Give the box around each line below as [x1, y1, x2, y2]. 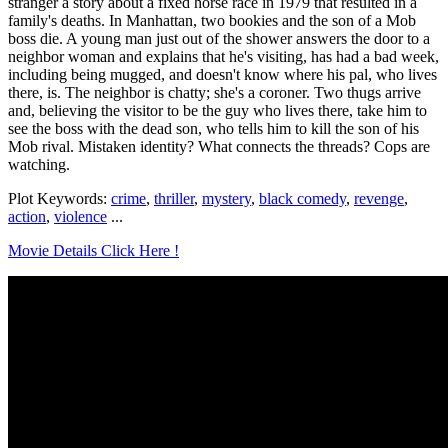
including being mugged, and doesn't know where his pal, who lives [8, 66, 437, 84]
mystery [202, 190, 251, 208]
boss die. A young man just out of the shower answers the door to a [8, 30, 430, 48]
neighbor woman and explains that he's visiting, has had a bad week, [8, 48, 439, 66]
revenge [354, 190, 404, 208]
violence [54, 208, 107, 226]
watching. [8, 156, 70, 174]
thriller [154, 190, 194, 208]
